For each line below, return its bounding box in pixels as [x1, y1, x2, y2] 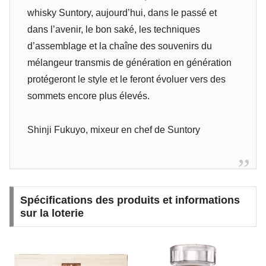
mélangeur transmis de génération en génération [27, 58, 232, 68]
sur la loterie [20, 207, 84, 219]
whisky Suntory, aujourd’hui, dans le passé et [27, 8, 217, 18]
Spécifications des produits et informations [20, 194, 240, 206]
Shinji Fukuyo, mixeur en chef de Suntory [27, 124, 200, 135]
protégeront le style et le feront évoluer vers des [27, 74, 226, 85]
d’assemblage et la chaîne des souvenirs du [27, 41, 212, 52]
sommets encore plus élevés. [27, 91, 150, 102]
